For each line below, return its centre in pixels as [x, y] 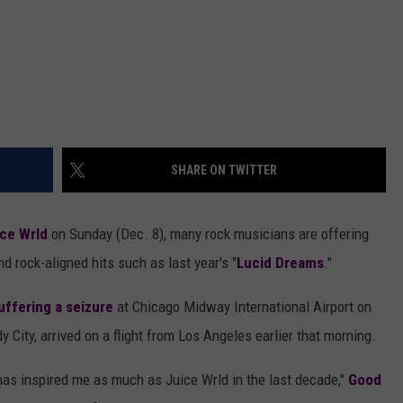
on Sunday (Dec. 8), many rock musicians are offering [208, 234]
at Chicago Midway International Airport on [242, 307]
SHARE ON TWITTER [224, 170]
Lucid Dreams [280, 263]
